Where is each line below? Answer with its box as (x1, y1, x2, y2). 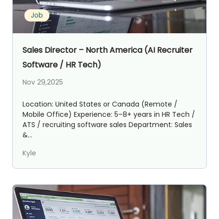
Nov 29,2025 (22, 77, 63, 87)
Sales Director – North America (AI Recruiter (22, 44, 193, 56)
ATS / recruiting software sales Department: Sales (22, 119, 192, 130)
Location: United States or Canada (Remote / (22, 99, 177, 109)
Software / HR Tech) (22, 59, 101, 70)
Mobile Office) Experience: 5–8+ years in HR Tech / (22, 109, 195, 119)
